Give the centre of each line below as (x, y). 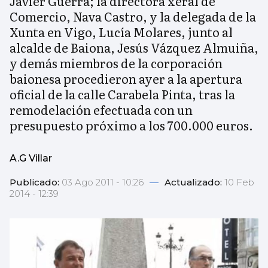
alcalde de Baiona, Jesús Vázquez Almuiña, (134, 48)
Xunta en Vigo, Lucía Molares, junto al (121, 32)
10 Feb (239, 182)
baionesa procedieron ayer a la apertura (126, 79)
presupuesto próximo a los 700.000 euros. (131, 125)
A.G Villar (31, 159)
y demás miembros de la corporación (116, 63)
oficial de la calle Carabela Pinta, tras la (122, 94)
